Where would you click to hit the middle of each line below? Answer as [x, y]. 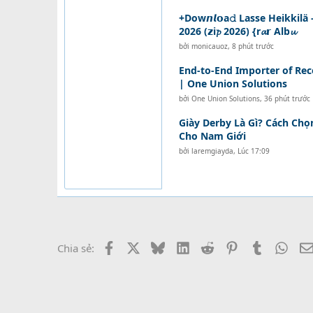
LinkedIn [210, 247]
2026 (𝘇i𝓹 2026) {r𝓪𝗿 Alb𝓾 [237, 31]
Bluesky [183, 247]
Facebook [138, 247]
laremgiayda [212, 151]
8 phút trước [253, 46]
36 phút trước [287, 99]
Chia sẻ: [76, 248]
